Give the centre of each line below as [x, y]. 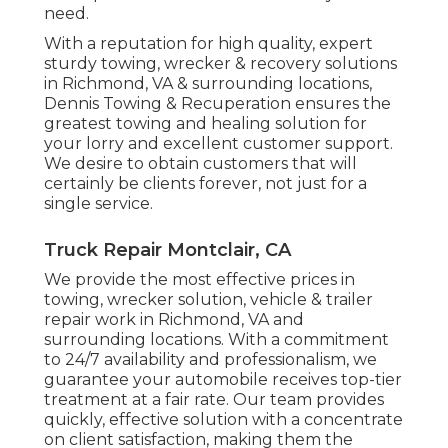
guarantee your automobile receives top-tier [223, 380]
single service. [98, 204]
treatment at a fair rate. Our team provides [214, 400]
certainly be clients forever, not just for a [205, 184]
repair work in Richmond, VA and [174, 320]
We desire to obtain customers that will [200, 164]
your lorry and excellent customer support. [218, 144]
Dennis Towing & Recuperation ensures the [217, 104]
